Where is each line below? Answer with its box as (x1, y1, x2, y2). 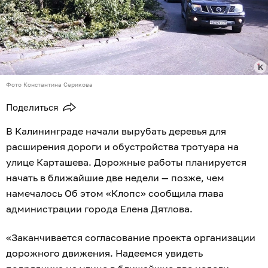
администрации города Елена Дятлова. (6, 203, 195, 215)
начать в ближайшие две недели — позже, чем (6, 172, 224, 184)
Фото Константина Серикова (6, 81, 93, 89)
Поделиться (6, 102, 59, 113)
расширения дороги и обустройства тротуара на (6, 141, 239, 153)
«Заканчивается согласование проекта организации (6, 232, 255, 244)
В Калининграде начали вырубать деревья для (6, 125, 226, 138)
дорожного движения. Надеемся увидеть (6, 247, 203, 260)
